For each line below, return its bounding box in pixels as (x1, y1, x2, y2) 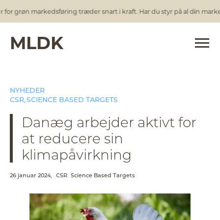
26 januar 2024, (10, 171, 52, 179)
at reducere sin (22, 129, 124, 147)
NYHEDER (10, 85, 45, 95)
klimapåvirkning (22, 145, 132, 163)
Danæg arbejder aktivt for (22, 113, 197, 131)
